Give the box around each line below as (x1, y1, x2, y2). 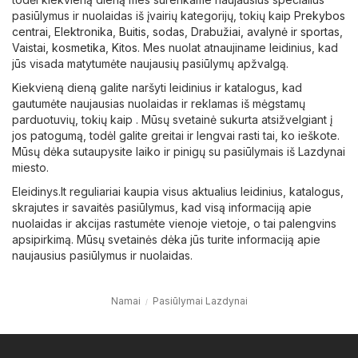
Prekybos (294, 9, 345, 23)
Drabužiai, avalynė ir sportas (191, 25, 340, 39)
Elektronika (54, 25, 113, 39)
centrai (12, 25, 48, 39)
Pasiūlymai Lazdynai (152, 295, 248, 308)
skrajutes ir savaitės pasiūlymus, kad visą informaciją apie (12, 201, 312, 215)
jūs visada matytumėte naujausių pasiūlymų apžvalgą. (12, 57, 288, 71)
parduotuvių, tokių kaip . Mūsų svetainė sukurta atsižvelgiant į (12, 113, 332, 127)
